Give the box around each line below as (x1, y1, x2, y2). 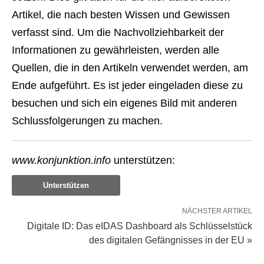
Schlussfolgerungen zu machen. (12, 115, 163, 127)
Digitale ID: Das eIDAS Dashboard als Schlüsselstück (27, 221, 252, 232)
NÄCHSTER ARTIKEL (182, 207, 252, 216)
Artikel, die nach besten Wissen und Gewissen (12, 9, 230, 21)
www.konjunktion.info (12, 154, 111, 167)
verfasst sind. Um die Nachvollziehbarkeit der (12, 27, 224, 39)
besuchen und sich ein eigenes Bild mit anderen (12, 97, 237, 110)
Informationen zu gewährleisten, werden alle (12, 44, 219, 57)
